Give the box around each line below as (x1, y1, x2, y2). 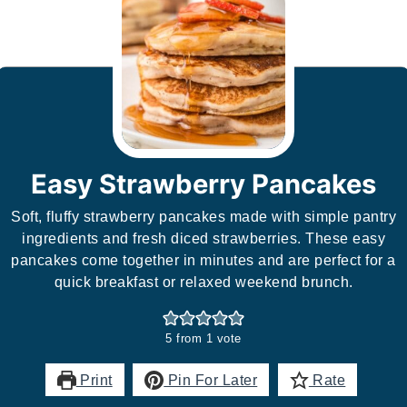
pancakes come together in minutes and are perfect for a (11, 252, 396, 269)
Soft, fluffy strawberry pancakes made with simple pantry (11, 208, 396, 225)
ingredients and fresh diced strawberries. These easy (22, 230, 385, 247)
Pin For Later (164, 372, 258, 389)
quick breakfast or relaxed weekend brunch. (54, 273, 353, 291)
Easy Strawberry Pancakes (31, 168, 376, 201)
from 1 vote (172, 332, 242, 346)
